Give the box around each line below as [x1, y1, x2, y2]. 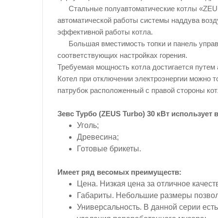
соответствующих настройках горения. [57, 51, 199, 59]
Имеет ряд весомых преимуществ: [57, 168, 182, 176]
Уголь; [77, 121, 99, 129]
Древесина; [77, 133, 119, 141]
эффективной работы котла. [57, 28, 155, 36]
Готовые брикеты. [77, 145, 141, 153]
